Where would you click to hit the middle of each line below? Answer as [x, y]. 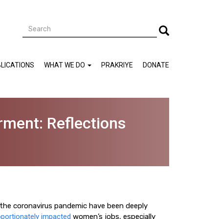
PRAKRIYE [117, 65]
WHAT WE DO [65, 65]
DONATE [156, 65]
